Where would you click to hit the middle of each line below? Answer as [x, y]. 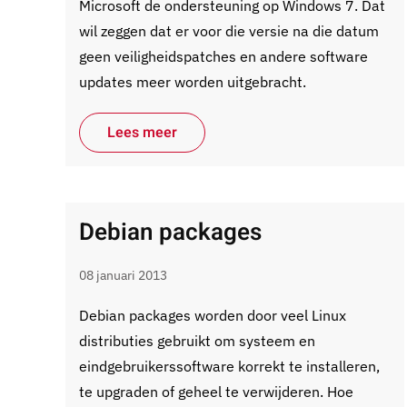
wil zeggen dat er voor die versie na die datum [229, 31]
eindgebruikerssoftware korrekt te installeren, [229, 366]
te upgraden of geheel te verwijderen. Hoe [216, 392]
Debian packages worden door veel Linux [213, 315]
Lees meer [142, 133]
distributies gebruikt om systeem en [197, 341]
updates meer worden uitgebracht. [193, 82]
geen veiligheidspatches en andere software [223, 56]
